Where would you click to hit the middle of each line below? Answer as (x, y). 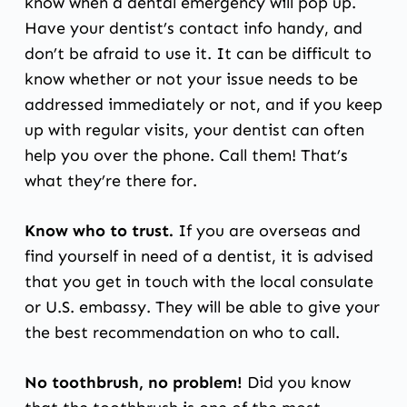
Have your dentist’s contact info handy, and (193, 28)
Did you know (296, 382)
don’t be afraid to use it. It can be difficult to (198, 53)
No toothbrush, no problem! (133, 382)
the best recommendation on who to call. (182, 332)
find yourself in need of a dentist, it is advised (199, 256)
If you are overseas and (267, 230)
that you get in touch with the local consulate (199, 281)
